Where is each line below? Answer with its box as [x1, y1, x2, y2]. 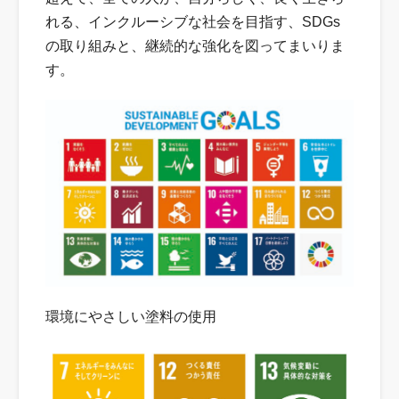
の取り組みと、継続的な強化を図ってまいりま [45, 38, 346, 54]
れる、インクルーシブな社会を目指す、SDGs [45, 14, 341, 30]
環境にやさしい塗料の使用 [45, 308, 217, 324]
